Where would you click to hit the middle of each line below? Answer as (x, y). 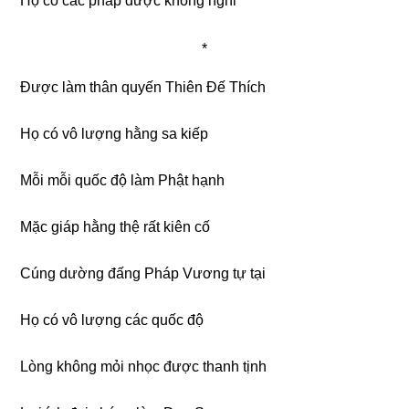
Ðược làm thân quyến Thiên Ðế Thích (143, 87)
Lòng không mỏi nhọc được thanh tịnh (144, 366)
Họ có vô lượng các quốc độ (112, 320)
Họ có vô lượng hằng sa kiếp (115, 133)
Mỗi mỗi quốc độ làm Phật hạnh (123, 180)
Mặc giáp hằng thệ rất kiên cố (115, 226)
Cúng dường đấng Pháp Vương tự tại (143, 273)
